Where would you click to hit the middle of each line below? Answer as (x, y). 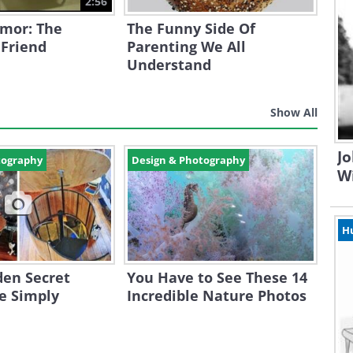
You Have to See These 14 (217, 277)
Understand (169, 65)
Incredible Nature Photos (216, 295)
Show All (294, 112)
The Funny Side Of (191, 28)
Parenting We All (186, 46)
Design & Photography (188, 160)
